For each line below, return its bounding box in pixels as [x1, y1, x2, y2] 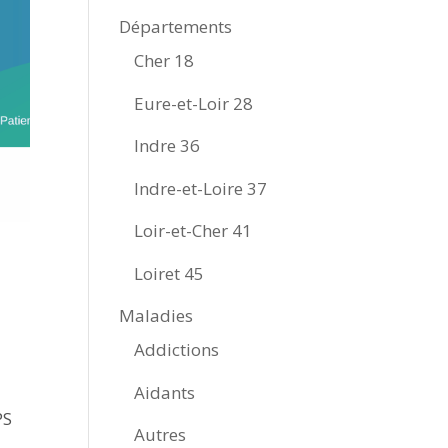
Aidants [134, 380, 196, 404]
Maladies [119, 304, 194, 327]
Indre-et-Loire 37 [134, 176, 268, 200]
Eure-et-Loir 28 [134, 91, 254, 115]
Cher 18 [134, 49, 195, 72]
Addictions [134, 338, 220, 361]
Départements [119, 15, 233, 38]
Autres [134, 423, 187, 446]
